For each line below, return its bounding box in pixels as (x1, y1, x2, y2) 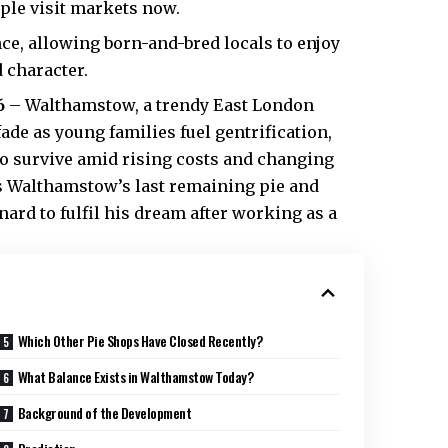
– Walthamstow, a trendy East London (5, 95, 314, 116)
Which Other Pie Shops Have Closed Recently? (17, 330, 263, 352)
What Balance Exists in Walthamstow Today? (17, 366, 254, 388)
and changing (219, 149, 334, 170)
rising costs (122, 149, 219, 170)
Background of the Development (17, 402, 192, 424)
